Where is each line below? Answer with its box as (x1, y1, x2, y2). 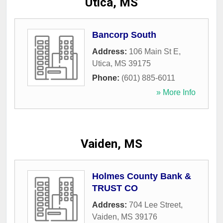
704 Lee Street (129, 201, 181, 210)
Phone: (92, 74, 121, 83)
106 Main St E (129, 47, 179, 56)
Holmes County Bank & (92, 171, 191, 182)
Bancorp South (92, 30, 156, 40)
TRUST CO (92, 183, 138, 194)
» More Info (156, 88, 196, 97)
